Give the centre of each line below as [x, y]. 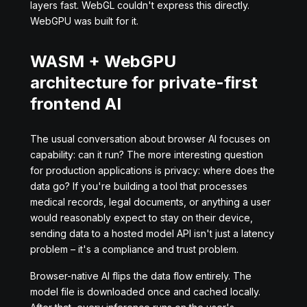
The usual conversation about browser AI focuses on [150, 139]
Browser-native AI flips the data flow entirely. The [141, 276]
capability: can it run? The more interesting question [147, 155]
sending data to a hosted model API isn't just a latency [152, 233]
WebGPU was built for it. [84, 21]
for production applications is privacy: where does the [152, 170]
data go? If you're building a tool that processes [139, 186]
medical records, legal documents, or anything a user [150, 202]
